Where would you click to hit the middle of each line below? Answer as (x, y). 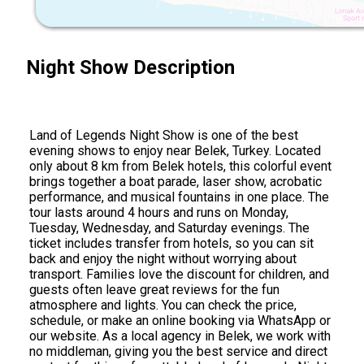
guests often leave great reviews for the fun (154, 289)
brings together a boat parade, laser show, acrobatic (175, 181)
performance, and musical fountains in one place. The (179, 197)
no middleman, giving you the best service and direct (178, 351)
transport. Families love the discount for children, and (179, 274)
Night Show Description (130, 67)
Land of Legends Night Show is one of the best (164, 135)
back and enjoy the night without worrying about (163, 258)
